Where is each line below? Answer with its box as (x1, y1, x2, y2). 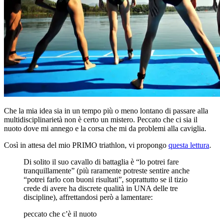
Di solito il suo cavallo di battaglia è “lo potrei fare (24, 158, 179, 166)
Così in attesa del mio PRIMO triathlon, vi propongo (4, 141, 168, 150)
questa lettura (168, 141, 209, 150)
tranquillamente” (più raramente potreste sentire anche (24, 166, 190, 175)
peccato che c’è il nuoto (24, 210, 97, 219)
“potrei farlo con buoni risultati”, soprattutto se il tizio (24, 175, 188, 184)
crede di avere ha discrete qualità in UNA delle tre (24, 184, 178, 193)
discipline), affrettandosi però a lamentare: (24, 193, 153, 202)
